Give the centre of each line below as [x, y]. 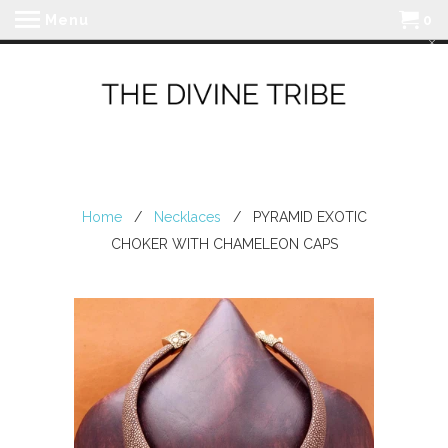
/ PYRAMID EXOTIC [295, 217]
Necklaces [187, 217]
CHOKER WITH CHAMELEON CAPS [224, 244]
